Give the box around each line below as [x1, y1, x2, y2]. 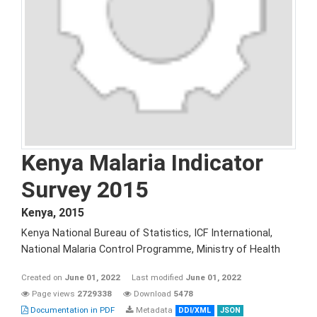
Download [132, 289, 173, 299]
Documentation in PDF [28, 305, 115, 315]
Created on [21, 272, 64, 282]
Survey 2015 [21, 176, 148, 203]
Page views [30, 289, 77, 299]
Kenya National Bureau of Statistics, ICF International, [21, 227, 272, 239]
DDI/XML [178, 306, 212, 315]
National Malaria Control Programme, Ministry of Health [21, 243, 280, 255]
